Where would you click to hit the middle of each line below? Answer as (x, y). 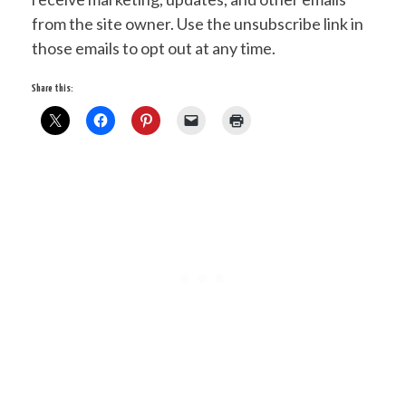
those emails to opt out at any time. (154, 48)
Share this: (53, 89)
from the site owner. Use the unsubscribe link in (198, 24)
